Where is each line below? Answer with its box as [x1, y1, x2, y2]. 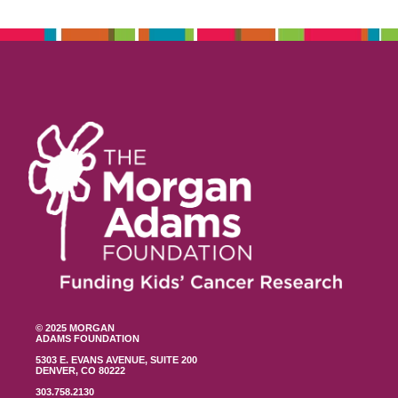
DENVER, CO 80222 [36, 365, 126, 377]
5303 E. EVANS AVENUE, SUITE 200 [36, 354, 198, 366]
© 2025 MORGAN [36, 322, 115, 334]
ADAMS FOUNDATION [36, 333, 140, 345]
